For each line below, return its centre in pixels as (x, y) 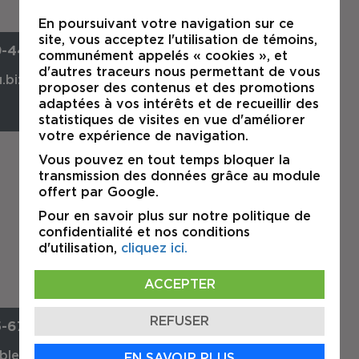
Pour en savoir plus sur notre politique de (175, 216)
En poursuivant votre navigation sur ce (166, 24)
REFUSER (179, 321)
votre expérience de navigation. (143, 136)
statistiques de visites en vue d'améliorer (172, 120)
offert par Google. (99, 192)
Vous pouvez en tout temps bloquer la (164, 160)
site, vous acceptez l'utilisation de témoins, (178, 40)
